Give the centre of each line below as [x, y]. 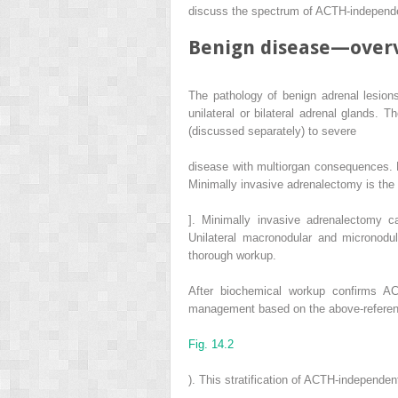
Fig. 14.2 [211, 345]
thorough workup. [232, 256]
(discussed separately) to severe [272, 131]
